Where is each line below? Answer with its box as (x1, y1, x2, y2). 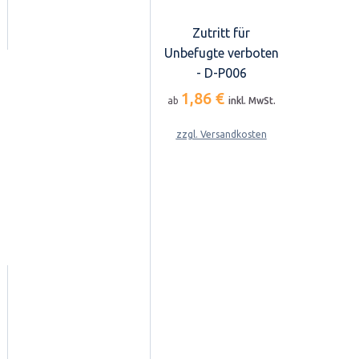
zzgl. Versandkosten (175, 129, 267, 140)
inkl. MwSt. (228, 95, 276, 107)
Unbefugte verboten (163, 46, 279, 61)
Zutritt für (192, 26, 250, 41)
